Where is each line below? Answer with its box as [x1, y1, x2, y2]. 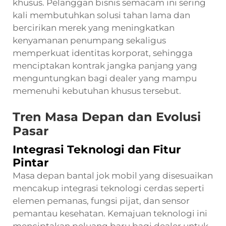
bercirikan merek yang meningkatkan [13, 22, 175, 33]
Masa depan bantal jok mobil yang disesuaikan [13, 170, 213, 181]
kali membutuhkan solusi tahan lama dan [13, 10, 190, 20]
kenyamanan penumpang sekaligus [13, 35, 166, 45]
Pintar [13, 155, 48, 169]
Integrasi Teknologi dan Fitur [13, 142, 181, 156]
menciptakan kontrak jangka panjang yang [13, 60, 197, 71]
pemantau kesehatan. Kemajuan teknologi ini [13, 208, 207, 218]
